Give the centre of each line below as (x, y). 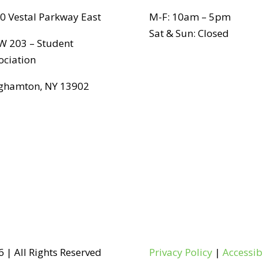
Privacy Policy (181, 252)
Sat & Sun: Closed (189, 33)
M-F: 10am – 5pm (190, 17)
